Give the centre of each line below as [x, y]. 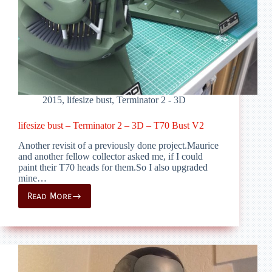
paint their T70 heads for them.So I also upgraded [113, 168]
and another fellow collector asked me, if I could [110, 157]
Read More [49, 196]
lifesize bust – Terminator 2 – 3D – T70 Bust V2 [111, 126]
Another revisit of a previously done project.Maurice [118, 146]
